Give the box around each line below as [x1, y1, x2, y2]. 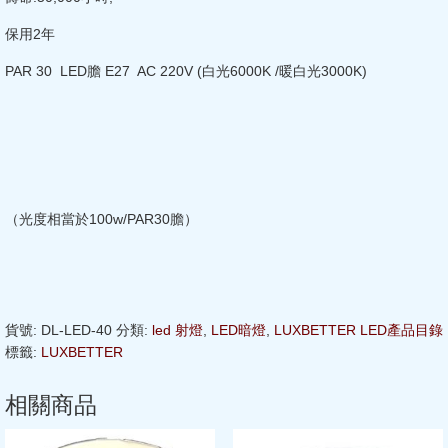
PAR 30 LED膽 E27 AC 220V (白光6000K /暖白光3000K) [5, 62, 367, 79]
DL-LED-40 [41, 321, 112, 338]
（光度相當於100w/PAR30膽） [5, 210, 198, 227]
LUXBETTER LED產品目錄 [274, 321, 443, 338]
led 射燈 [152, 321, 203, 338]
